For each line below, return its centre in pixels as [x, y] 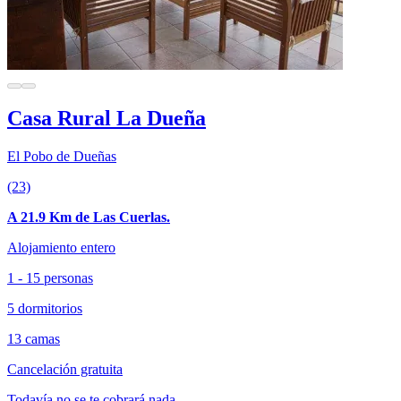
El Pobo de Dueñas [62, 157]
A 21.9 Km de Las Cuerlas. [89, 218]
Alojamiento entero [61, 248]
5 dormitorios [45, 309]
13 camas [34, 339]
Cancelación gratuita [65, 370]
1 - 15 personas [50, 278]
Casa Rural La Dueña [107, 119]
